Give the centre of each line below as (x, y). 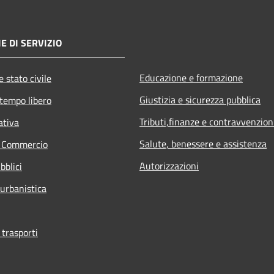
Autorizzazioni (169, 165)
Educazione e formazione (191, 77)
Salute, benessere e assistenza (203, 143)
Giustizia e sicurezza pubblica (200, 99)
